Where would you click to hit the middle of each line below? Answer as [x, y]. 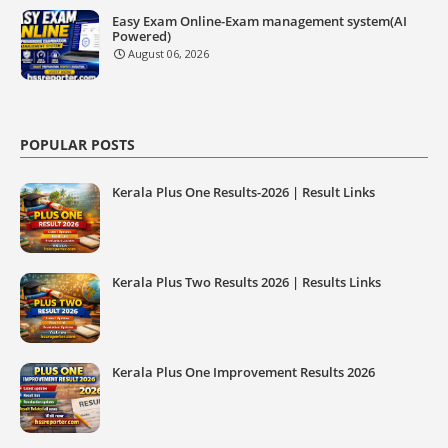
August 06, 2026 [168, 53]
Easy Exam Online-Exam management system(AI [259, 21]
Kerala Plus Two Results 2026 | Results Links [246, 282]
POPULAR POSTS [77, 144]
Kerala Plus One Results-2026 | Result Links [243, 192]
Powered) [141, 36]
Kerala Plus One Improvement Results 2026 [243, 372]
